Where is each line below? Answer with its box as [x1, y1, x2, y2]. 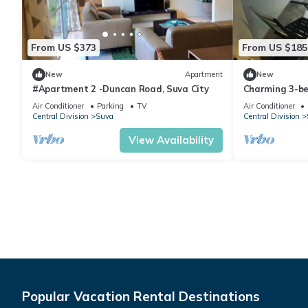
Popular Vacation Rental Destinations [22, 287, 260, 305]
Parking [97, 100, 124, 111]
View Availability [128, 133, 214, 146]
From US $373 [31, 41, 96, 54]
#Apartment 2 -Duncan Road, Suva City [32, 82, 209, 94]
